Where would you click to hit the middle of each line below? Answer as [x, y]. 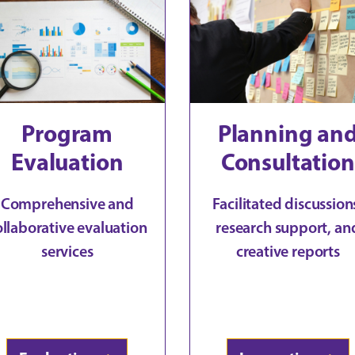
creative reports [288, 251]
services [67, 251]
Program [67, 133]
